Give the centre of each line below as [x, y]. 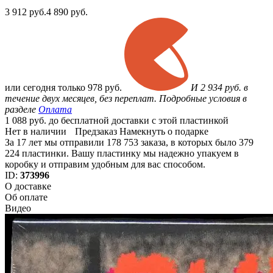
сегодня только [55, 88]
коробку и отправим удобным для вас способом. [105, 165]
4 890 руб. [67, 12]
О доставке [28, 186]
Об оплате [26, 197]
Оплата [55, 110]
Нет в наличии [36, 132]
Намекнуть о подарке [164, 132]
